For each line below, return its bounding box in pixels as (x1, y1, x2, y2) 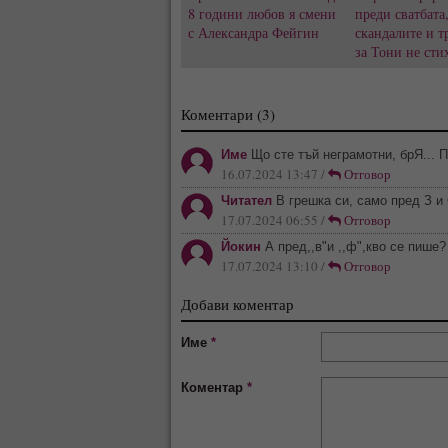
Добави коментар (181, 293, 294, 314)
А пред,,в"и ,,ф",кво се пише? (261, 238, 446, 254)
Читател (221, 192, 272, 208)
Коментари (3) (181, 103, 275, 124)
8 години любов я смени (188, 3, 336, 23)
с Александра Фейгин (188, 22, 319, 42)
